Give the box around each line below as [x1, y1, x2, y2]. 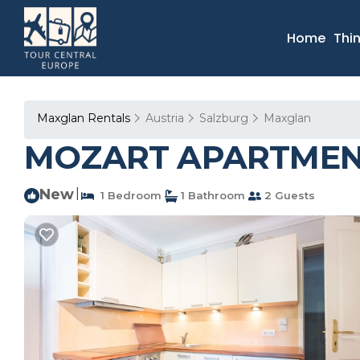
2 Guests [261, 189, 315, 202]
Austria [145, 111, 184, 125]
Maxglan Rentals [37, 111, 133, 125]
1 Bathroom [178, 189, 245, 202]
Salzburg [199, 111, 248, 125]
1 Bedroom [94, 189, 162, 202]
